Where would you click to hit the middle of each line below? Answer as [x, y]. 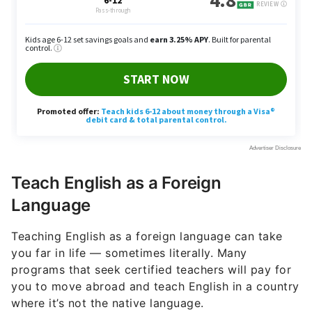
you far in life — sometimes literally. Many [129, 253]
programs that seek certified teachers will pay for [151, 270]
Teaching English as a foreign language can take [147, 236]
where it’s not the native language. [108, 303]
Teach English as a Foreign [116, 183]
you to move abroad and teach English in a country [155, 287]
